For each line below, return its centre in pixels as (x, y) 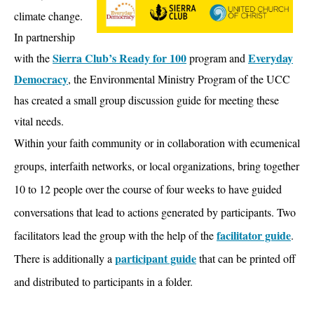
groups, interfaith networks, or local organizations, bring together (157, 165)
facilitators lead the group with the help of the (115, 235)
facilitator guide (254, 235)
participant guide (156, 258)
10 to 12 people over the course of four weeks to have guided (148, 189)
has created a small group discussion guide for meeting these (146, 100)
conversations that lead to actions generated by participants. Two (155, 212)
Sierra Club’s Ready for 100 (120, 57)
